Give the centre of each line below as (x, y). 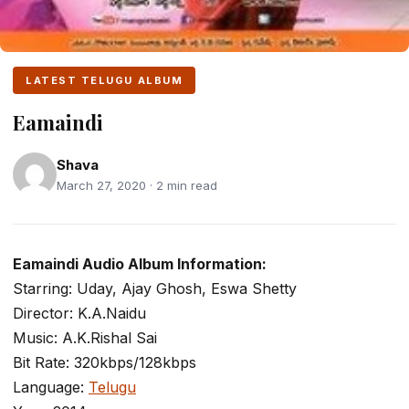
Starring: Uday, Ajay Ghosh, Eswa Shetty (155, 288)
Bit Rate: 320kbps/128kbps (105, 362)
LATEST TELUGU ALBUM (105, 80)
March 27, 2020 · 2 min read (137, 185)
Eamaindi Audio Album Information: (140, 264)
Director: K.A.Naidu (79, 313)
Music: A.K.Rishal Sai (85, 338)
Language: (51, 387)
